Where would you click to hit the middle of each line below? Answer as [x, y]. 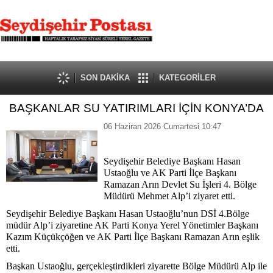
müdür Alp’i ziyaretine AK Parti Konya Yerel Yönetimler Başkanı [132, 225]
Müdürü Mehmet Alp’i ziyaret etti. [169, 196]
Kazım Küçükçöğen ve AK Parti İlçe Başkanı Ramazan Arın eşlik [133, 237]
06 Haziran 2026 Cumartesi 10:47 [162, 126]
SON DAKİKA [105, 78]
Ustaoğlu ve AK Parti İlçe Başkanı [170, 173]
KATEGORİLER [187, 78]
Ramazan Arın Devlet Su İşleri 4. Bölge [180, 184]
